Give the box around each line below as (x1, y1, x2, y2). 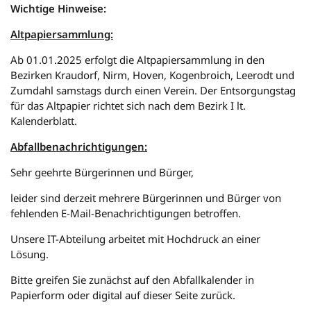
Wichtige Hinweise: (10, 1, 109, 15)
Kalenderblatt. (10, 114, 77, 128)
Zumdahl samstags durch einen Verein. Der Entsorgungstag (10, 83, 296, 97)
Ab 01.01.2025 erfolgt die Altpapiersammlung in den (10, 53, 264, 67)
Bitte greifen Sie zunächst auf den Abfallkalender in (10, 273, 254, 287)
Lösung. (10, 247, 49, 261)
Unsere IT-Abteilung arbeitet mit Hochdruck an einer (10, 232, 260, 246)
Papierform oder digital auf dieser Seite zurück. (10, 288, 235, 302)
